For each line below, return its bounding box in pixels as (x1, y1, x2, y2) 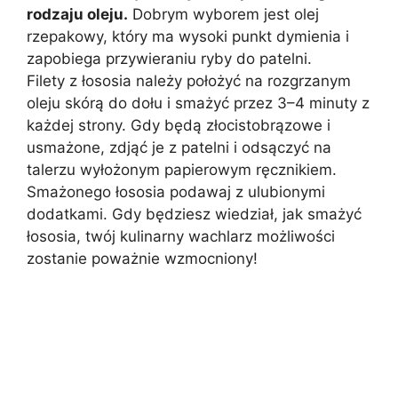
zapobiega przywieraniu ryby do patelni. (27, 50, 312, 68)
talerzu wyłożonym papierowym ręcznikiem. (27, 161, 337, 179)
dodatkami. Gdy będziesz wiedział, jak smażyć (27, 205, 362, 224)
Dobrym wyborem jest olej (128, 5, 319, 24)
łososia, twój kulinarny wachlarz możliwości (27, 227, 335, 246)
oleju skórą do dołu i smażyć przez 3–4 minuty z (27, 94, 370, 113)
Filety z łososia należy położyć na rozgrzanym (27, 72, 351, 91)
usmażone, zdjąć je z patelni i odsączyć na (27, 139, 331, 157)
